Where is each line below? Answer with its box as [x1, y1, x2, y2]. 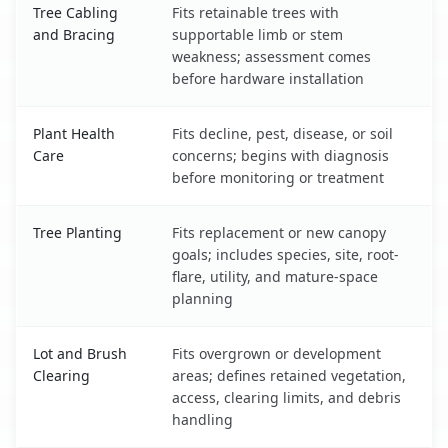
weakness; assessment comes [172, 46, 371, 66]
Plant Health [33, 123, 115, 143]
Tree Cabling [33, 2, 118, 22]
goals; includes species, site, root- [172, 244, 399, 264]
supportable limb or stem [172, 24, 343, 44]
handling [172, 409, 233, 429]
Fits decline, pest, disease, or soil [172, 123, 393, 143]
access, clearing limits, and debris [172, 387, 401, 407]
